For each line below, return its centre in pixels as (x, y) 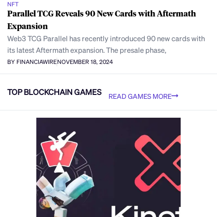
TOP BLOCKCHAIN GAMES (54, 92)
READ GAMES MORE (140, 96)
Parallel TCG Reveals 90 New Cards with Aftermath (102, 13)
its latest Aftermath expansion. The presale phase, (87, 50)
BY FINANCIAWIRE (32, 62)
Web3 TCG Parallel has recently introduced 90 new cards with (106, 38)
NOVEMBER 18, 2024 (85, 62)
